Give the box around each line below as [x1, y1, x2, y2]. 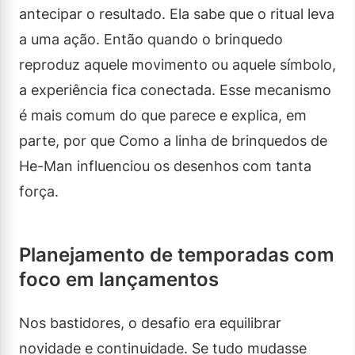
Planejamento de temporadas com [19, 242, 334, 266]
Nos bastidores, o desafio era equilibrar [19, 314, 281, 331]
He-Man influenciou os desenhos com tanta [19, 157, 311, 174]
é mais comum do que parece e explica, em [19, 106, 307, 124]
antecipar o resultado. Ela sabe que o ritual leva [19, 5, 334, 22]
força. [19, 182, 59, 200]
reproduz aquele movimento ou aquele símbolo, [19, 55, 336, 73]
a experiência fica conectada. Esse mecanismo [19, 81, 331, 98]
